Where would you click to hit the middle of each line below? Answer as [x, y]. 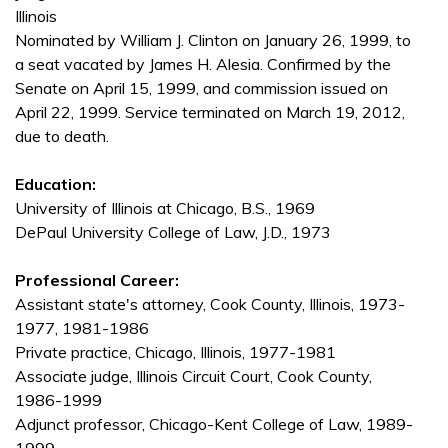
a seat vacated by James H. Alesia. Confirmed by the [203, 64]
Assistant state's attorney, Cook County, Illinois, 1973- [210, 304]
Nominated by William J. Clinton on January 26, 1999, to [213, 40]
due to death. [62, 136]
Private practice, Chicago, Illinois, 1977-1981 [175, 352]
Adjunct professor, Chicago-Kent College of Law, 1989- [214, 424]
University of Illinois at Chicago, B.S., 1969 [165, 208]
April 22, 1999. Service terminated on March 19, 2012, [210, 112]
